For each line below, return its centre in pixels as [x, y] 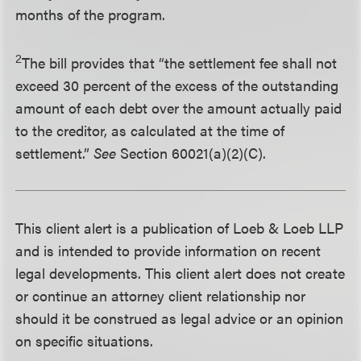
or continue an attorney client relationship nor [161, 295]
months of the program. [91, 14]
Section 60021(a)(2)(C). [191, 153]
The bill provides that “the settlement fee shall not [180, 62]
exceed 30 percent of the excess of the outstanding [177, 85]
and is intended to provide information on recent [168, 250]
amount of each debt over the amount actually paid [179, 108]
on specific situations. [85, 340]
